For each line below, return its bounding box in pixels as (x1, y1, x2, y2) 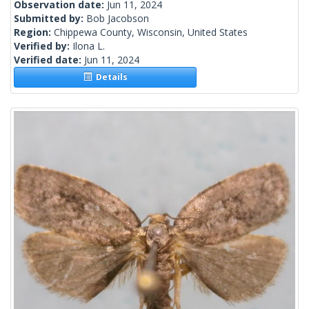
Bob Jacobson (86, 12, 149, 26)
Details (91, 71, 128, 83)
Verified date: (14, 53, 84, 67)
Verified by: (14, 39, 72, 53)
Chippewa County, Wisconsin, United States (54, 26, 248, 39)
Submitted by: (14, 12, 86, 26)
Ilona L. (72, 39, 105, 53)
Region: (14, 26, 54, 39)
